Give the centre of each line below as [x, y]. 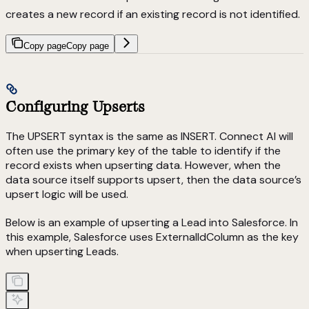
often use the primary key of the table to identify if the [143, 150]
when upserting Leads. [62, 251]
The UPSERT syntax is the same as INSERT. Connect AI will [149, 136]
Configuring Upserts [75, 106]
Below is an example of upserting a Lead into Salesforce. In [152, 222]
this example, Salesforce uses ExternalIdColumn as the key [152, 237]
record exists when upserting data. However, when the [143, 165]
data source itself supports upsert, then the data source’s [153, 179]
